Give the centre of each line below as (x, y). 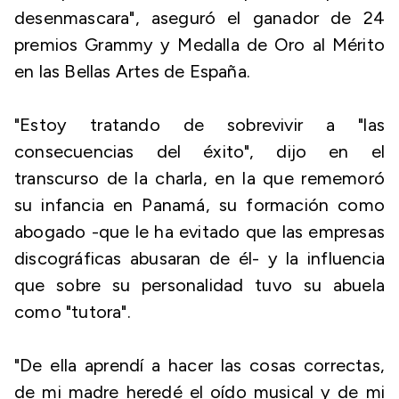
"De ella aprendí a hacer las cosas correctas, (199, 365)
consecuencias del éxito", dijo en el (199, 151)
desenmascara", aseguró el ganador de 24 (199, 18)
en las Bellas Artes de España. (132, 71)
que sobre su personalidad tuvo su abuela (199, 285)
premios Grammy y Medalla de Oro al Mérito (199, 45)
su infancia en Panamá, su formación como (199, 205)
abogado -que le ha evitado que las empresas (199, 232)
